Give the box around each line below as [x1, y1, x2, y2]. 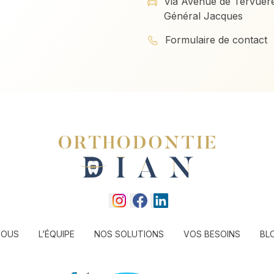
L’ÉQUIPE [39, 229, 75, 239]
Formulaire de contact [165, 34, 267, 46]
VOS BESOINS [183, 229, 240, 239]
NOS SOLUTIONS [94, 229, 164, 239]
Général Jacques [164, 10, 243, 22]
